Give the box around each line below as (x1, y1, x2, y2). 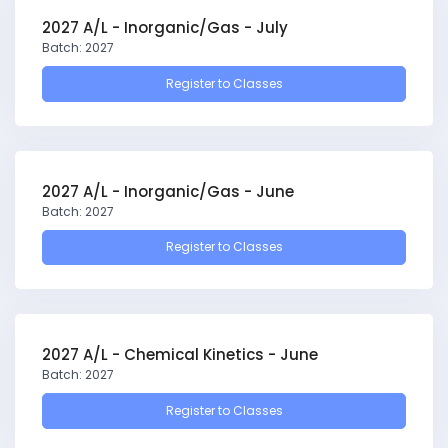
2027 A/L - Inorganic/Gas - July (42, 16, 288, 38)
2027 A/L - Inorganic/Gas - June (42, 180, 294, 202)
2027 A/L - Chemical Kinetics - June (42, 344, 318, 366)
